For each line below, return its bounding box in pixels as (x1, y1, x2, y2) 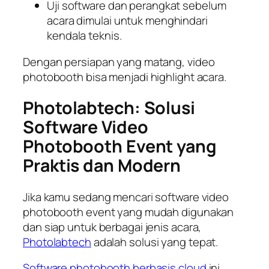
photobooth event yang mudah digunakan (23, 204, 234, 220)
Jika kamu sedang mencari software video (23, 189, 229, 205)
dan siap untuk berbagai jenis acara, (23, 219, 202, 235)
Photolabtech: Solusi (23, 96, 195, 120)
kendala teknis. (47, 28, 122, 44)
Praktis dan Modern (23, 154, 181, 178)
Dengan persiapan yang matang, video (23, 53, 215, 70)
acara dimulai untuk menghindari (47, 13, 208, 29)
